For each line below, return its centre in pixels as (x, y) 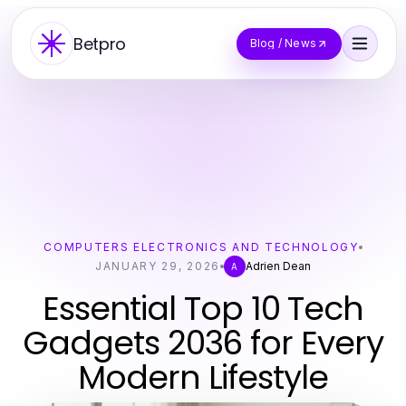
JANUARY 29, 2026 (158, 266)
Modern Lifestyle (203, 377)
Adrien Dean (278, 266)
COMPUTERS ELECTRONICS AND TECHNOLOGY (201, 247)
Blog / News (283, 43)
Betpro (100, 43)
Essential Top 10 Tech (203, 309)
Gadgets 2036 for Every (203, 343)
